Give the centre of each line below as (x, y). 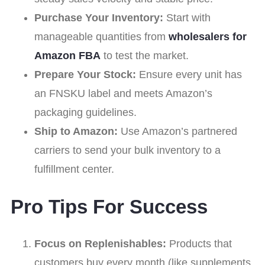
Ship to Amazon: (76, 132)
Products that (199, 244)
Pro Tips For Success (109, 206)
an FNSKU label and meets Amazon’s (123, 94)
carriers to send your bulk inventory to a (127, 151)
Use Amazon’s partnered (177, 132)
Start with (187, 18)
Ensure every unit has (189, 75)
